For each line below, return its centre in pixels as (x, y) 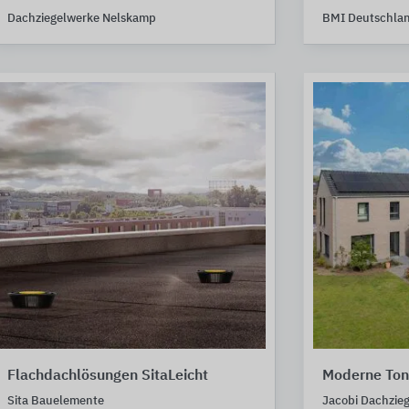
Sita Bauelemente (56, 401)
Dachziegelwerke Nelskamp (82, 18)
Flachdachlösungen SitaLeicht (108, 376)
